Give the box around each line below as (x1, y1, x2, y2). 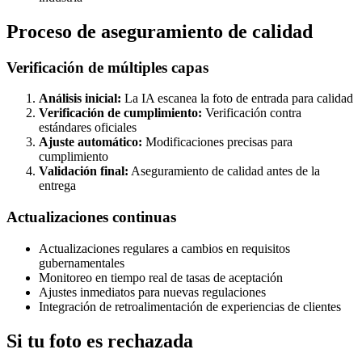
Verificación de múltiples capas (6, 58, 208, 76)
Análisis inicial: (39, 91, 121, 106)
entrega (39, 179, 76, 193)
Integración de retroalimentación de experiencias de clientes (39, 299, 341, 314)
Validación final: (39, 164, 128, 179)
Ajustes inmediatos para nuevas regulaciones (39, 284, 266, 299)
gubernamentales (39, 255, 124, 270)
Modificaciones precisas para (142, 135, 293, 149)
